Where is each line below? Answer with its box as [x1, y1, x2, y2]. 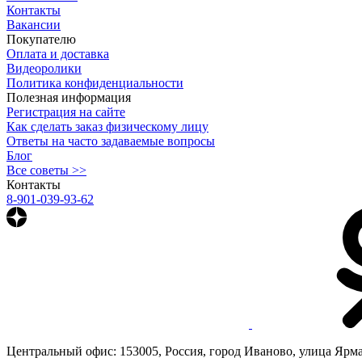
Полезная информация [6, 90, 131, 104]
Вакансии [6, 17, 61, 32]
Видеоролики [6, 61, 82, 75]
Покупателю [6, 32, 76, 46]
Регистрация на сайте [6, 104, 125, 119]
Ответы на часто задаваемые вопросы [6, 133, 215, 148]
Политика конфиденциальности [6, 75, 183, 90]
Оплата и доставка [6, 46, 109, 61]
